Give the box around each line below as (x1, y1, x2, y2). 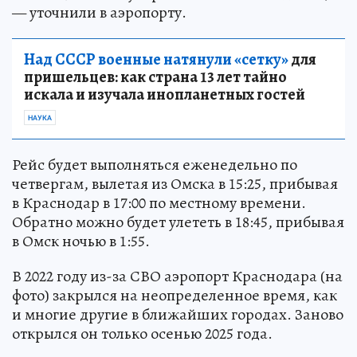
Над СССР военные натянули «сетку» (24, 49, 288, 71)
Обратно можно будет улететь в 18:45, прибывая (12, 211, 344, 233)
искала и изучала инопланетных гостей (24, 84, 305, 106)
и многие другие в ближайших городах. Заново (12, 304, 343, 326)
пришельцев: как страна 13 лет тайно (24, 66, 287, 88)
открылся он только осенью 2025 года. (12, 323, 273, 345)
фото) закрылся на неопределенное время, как (12, 284, 337, 307)
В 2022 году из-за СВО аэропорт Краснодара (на (12, 265, 343, 288)
